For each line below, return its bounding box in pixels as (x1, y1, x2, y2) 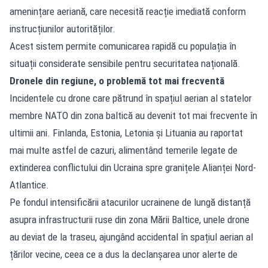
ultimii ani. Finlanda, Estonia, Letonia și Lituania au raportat (10, 126, 243, 139)
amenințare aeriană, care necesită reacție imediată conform (10, 5, 246, 17)
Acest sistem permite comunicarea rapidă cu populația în (10, 39, 236, 52)
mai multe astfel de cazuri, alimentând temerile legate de (10, 144, 237, 156)
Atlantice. (10, 178, 49, 191)
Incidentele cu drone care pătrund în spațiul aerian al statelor (10, 92, 252, 104)
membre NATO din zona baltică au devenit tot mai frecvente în (10, 109, 257, 121)
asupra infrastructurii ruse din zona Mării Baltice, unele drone (10, 213, 249, 226)
